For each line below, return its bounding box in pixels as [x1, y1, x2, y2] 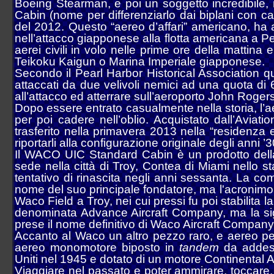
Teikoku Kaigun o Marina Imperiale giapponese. [15, 55, 265, 68]
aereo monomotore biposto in [15, 241, 179, 254]
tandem [179, 241, 219, 254]
